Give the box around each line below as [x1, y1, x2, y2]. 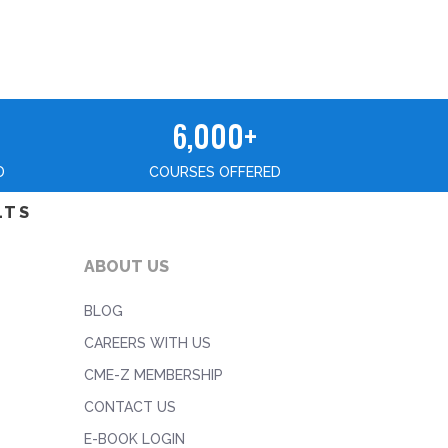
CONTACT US [83, 399, 176, 415]
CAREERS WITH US [83, 335, 211, 351]
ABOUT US [83, 257, 169, 276]
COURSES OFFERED [148, 164, 281, 180]
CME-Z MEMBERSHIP [83, 367, 223, 383]
